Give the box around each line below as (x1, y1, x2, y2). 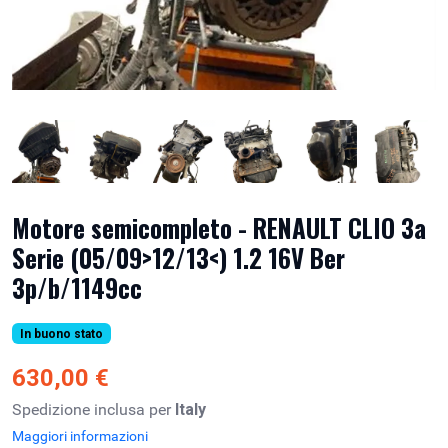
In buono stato (19, 326, 103, 341)
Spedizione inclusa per (12, 399, 175, 419)
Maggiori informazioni (12, 427, 148, 444)
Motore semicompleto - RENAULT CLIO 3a (12, 208, 426, 246)
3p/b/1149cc (12, 268, 142, 306)
